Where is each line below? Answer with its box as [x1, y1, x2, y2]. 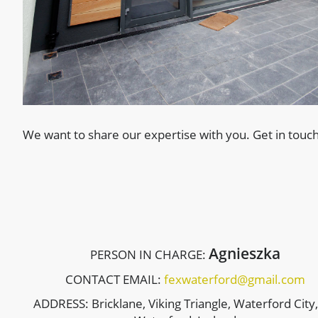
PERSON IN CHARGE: [90, 246, 209, 263]
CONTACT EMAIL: [65, 270, 165, 287]
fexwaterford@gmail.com [164, 270, 306, 287]
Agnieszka [209, 243, 281, 263]
